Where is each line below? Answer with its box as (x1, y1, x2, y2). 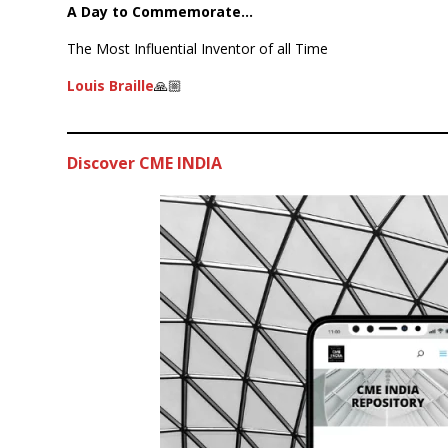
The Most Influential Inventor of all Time (67, 38, 329, 58)
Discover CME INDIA (67, 151, 223, 174)
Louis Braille (67, 75, 155, 95)
